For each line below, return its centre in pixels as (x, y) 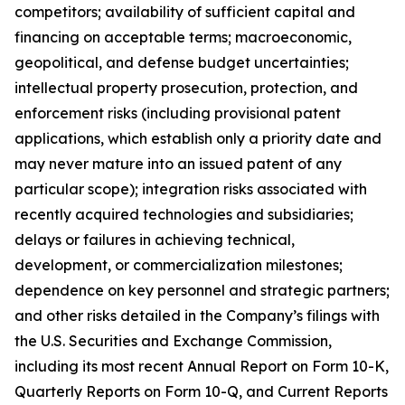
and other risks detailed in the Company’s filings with (197, 316)
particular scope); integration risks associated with (191, 189)
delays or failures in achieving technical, (155, 240)
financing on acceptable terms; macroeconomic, (183, 37)
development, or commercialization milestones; (179, 265)
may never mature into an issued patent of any (178, 164)
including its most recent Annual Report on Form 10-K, (202, 366)
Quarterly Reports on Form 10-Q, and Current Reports (201, 391)
